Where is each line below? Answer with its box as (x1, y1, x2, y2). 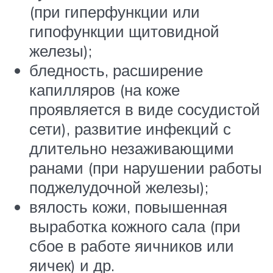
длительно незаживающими (29, 138, 234, 158)
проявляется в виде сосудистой (29, 99, 260, 119)
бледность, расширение (29, 60, 203, 80)
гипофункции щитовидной (29, 21, 219, 41)
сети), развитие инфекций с (29, 118, 231, 138)
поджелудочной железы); (29, 177, 208, 197)
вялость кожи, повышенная (29, 196, 227, 216)
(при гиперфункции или (29, 1, 200, 21)
